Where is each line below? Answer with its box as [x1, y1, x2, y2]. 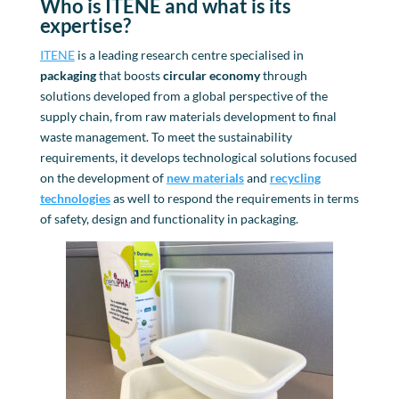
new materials [166, 169, 244, 185]
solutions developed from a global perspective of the [39, 87, 328, 103]
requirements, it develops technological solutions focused [39, 149, 357, 165]
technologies [39, 190, 110, 206]
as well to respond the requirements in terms [110, 190, 359, 206]
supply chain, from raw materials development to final [39, 108, 337, 124]
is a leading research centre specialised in [74, 46, 304, 62]
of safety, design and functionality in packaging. [39, 210, 298, 226]
